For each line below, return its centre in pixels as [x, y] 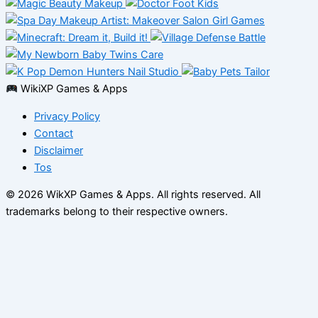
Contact [54, 133]
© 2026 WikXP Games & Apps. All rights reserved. [127, 195]
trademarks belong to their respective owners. [117, 212]
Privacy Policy [67, 116]
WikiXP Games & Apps [72, 89]
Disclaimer [59, 150]
